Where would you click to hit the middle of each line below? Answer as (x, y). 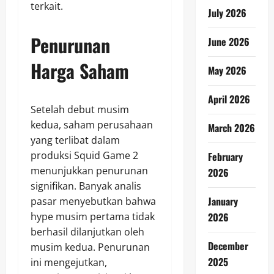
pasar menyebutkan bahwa (93, 202)
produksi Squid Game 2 (84, 156)
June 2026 (228, 42)
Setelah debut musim (80, 110)
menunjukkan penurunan (89, 171)
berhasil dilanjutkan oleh (87, 232)
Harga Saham (80, 71)
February (225, 157)
